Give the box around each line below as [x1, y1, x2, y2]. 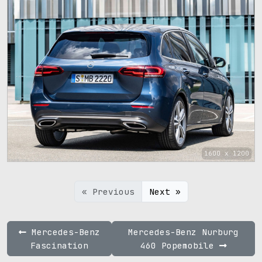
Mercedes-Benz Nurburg [128, 226, 239, 237]
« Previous [81, 185, 135, 197]
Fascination [30, 239, 89, 251]
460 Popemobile [140, 239, 219, 251]
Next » [149, 185, 181, 197]
